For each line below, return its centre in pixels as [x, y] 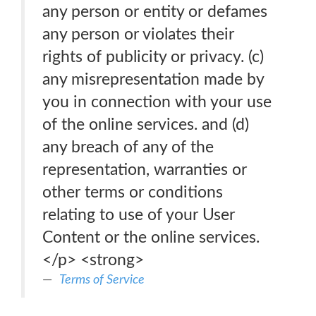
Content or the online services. [151, 237]
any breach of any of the [128, 147]
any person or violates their [138, 34]
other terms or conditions [133, 192]
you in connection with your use [157, 102]
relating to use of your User [139, 215]
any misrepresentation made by [153, 79]
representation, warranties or [145, 170]
